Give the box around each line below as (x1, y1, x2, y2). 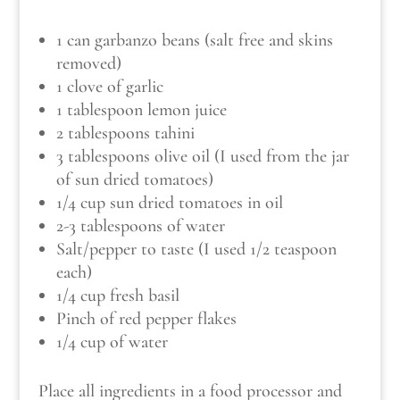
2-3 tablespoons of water (55, 215, 225, 237)
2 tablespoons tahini (55, 122, 195, 145)
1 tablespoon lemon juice (55, 99, 227, 121)
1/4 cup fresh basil (55, 285, 179, 307)
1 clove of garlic (55, 76, 163, 98)
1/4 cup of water (55, 331, 168, 354)
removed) (55, 53, 121, 75)
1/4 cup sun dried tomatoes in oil (55, 192, 283, 214)
